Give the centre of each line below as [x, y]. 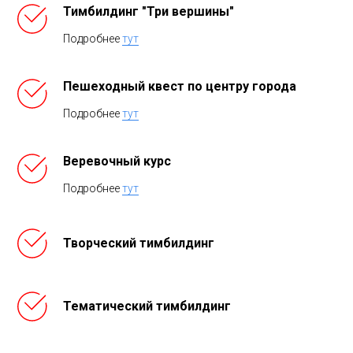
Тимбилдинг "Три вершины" [149, 11]
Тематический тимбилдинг [147, 306]
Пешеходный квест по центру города [180, 86]
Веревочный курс [117, 161]
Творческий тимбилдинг [139, 243]
